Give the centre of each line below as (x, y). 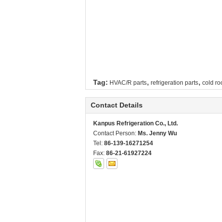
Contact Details (117, 105)
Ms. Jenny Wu (157, 133)
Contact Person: (115, 133)
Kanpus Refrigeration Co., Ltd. (136, 123)
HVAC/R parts (128, 83)
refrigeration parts (174, 83)
